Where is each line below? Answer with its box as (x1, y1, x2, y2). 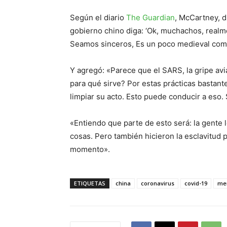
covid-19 (184, 179, 207, 187)
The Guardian (126, 12, 175, 22)
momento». (70, 144, 110, 154)
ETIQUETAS (74, 179, 105, 187)
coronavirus (141, 179, 174, 187)
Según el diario (70, 12, 126, 22)
